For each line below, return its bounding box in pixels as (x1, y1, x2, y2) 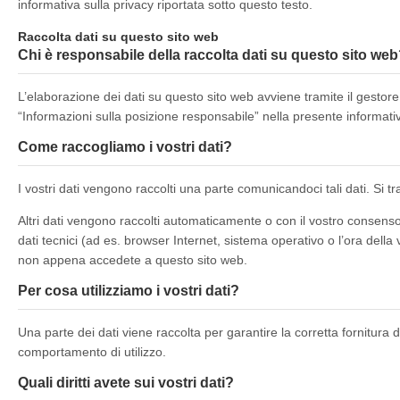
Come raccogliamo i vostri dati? (18, 139, 232, 154)
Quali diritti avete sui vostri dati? (18, 375, 234, 390)
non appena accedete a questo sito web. (18, 253, 247, 267)
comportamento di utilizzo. (18, 345, 166, 359)
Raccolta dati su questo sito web (18, 29, 219, 44)
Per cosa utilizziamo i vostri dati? (18, 283, 239, 298)
